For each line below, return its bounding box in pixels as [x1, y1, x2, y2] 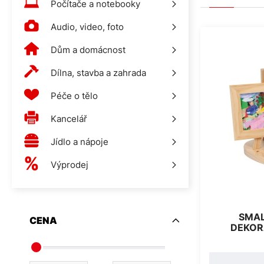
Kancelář [51, 113, 87, 125]
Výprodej [51, 159, 88, 171]
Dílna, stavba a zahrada [51, 67, 146, 79]
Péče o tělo [51, 90, 98, 102]
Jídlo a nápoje [51, 136, 108, 148]
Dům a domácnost [51, 44, 126, 56]
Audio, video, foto [51, 21, 124, 33]
